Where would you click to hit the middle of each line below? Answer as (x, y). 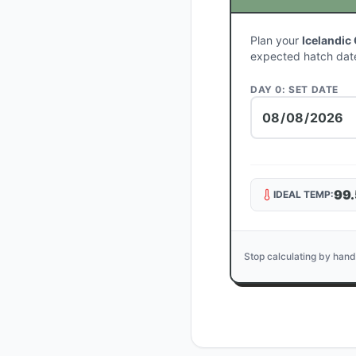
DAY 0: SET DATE (294, 89)
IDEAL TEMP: (304, 194)
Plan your (276, 40)
